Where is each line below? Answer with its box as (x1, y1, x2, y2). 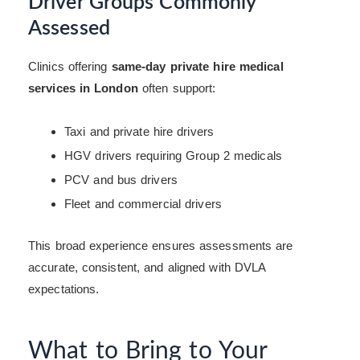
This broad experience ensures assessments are (28, 238, 293, 252)
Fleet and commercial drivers (64, 197, 222, 211)
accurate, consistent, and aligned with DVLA (28, 260, 266, 274)
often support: (137, 81, 216, 96)
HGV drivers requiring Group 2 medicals (64, 149, 282, 163)
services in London (28, 81, 138, 96)
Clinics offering (28, 59, 112, 74)
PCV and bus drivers (64, 173, 178, 187)
